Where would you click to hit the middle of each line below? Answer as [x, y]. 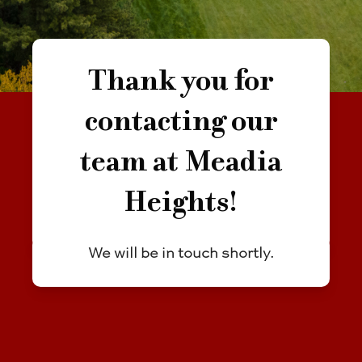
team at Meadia [181, 164]
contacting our [181, 124]
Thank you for [181, 84]
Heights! [181, 205]
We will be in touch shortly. [181, 254]
